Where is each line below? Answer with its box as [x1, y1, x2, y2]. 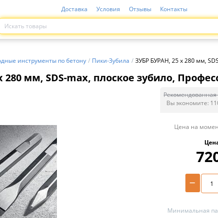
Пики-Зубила [92, 56, 129, 65]
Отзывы [128, 5, 151, 13]
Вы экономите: [166, 99, 211, 107]
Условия [96, 5, 120, 13]
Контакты [160, 5, 187, 13]
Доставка [61, 5, 88, 13]
